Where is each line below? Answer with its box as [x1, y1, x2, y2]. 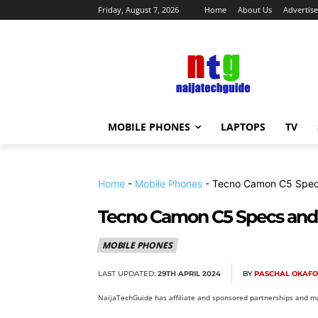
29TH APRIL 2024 [158, 268, 221, 278]
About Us [238, 4, 272, 15]
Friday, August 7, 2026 [98, 4, 179, 15]
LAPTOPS [221, 120, 265, 133]
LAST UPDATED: [98, 268, 155, 278]
